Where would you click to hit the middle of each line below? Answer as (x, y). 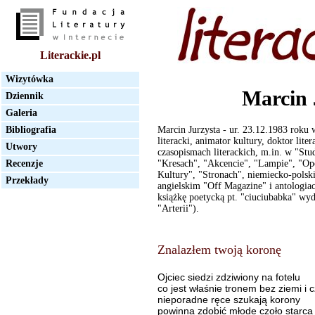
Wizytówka (30, 79)
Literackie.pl (70, 55)
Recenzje (24, 163)
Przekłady (27, 180)
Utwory (21, 147)
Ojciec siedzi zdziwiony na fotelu (229, 277)
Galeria (21, 113)
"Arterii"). (178, 208)
